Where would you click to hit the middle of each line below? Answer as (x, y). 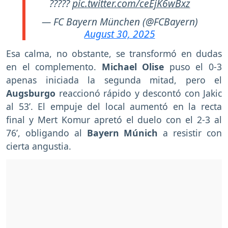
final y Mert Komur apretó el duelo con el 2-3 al (114, 120)
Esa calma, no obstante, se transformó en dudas (114, 54)
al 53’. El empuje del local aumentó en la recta (114, 107)
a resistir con (190, 133)
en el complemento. (54, 67)
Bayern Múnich (122, 133)
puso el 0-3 (193, 67)
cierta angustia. (39, 146)
